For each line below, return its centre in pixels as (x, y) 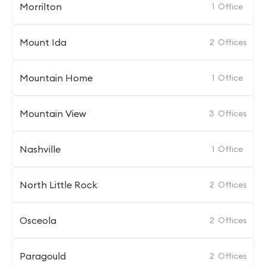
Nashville (40, 149)
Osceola (38, 220)
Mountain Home (56, 78)
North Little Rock (58, 185)
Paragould (43, 256)
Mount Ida (43, 42)
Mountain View (53, 113)
